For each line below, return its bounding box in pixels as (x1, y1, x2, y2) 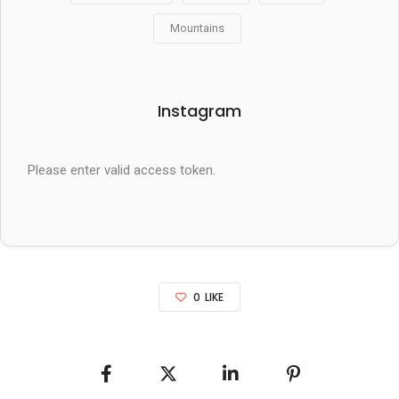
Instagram (158, 99, 241, 122)
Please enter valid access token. (28, 161, 216, 178)
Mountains (169, 20, 224, 35)
